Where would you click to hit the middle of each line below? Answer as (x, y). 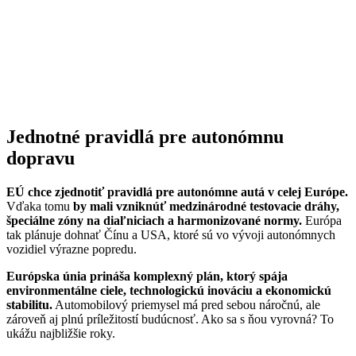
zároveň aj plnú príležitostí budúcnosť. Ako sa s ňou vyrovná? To (170, 319)
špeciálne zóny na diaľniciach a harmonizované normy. (154, 220)
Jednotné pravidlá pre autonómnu (145, 136)
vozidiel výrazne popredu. (72, 249)
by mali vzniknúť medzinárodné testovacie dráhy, (206, 206)
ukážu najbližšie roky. (61, 333)
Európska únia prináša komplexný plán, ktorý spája (147, 276)
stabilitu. (29, 304)
